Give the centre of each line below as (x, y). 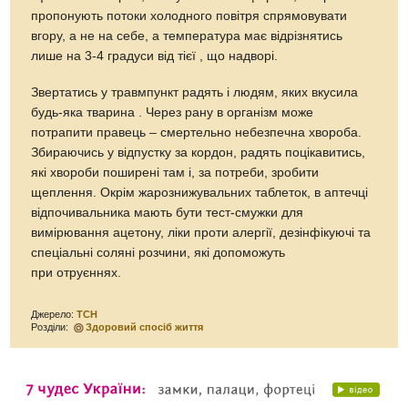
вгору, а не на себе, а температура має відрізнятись (187, 36)
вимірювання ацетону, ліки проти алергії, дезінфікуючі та (201, 232)
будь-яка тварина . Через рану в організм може (173, 112)
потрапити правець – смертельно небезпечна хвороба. (197, 132)
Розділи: (51, 326)
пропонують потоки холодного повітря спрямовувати (189, 15)
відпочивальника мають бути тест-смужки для (168, 212)
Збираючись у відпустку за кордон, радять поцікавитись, (199, 152)
